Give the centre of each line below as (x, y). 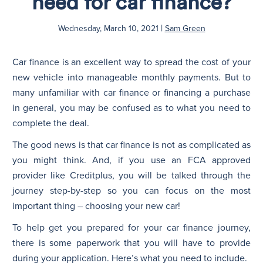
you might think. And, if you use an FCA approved (131, 160)
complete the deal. (51, 123)
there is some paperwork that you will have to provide (131, 243)
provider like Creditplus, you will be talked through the (131, 175)
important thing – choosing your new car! (96, 206)
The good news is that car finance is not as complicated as (131, 145)
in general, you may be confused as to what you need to (131, 108)
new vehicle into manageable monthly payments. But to (131, 77)
